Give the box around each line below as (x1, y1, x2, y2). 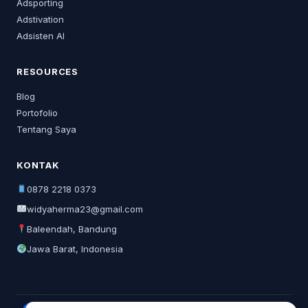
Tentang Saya (16, 124, 76, 135)
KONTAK (16, 159, 60, 170)
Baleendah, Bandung (26, 223, 117, 234)
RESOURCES (16, 66, 79, 77)
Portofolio (16, 107, 58, 118)
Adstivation (16, 14, 64, 25)
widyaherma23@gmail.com (26, 203, 143, 214)
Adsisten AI (16, 30, 65, 41)
